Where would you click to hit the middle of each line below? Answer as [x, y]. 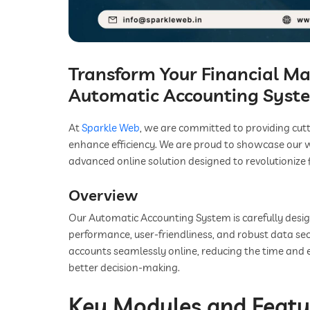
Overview [103, 195]
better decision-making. [124, 268]
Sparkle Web [111, 128]
